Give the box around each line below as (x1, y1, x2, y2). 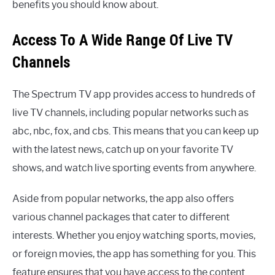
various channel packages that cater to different (12, 211, 230, 223)
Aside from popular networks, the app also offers (12, 193, 234, 205)
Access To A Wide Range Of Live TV (12, 30, 233, 50)
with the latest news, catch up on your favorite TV (12, 144, 233, 156)
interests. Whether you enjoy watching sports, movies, (12, 230, 255, 242)
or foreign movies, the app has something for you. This (12, 248, 256, 260)
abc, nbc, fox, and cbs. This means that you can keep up (12, 125, 259, 137)
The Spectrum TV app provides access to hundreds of (12, 88, 255, 101)
